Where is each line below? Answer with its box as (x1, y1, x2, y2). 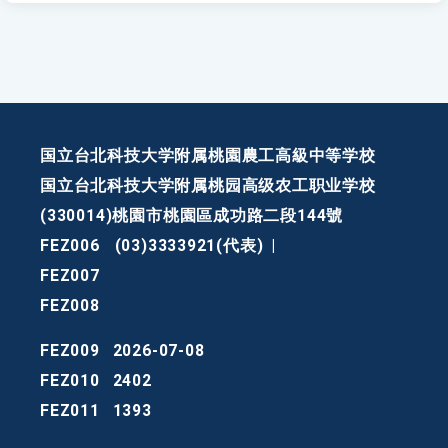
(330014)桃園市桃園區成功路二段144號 (40, 206, 344, 226)
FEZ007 (40, 266, 100, 286)
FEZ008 (40, 296, 100, 316)
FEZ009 (40, 341, 100, 361)
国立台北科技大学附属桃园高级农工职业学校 (40, 176, 376, 196)
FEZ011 (40, 401, 100, 421)
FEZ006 (40, 236, 100, 256)
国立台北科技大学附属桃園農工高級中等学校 (40, 146, 376, 166)
